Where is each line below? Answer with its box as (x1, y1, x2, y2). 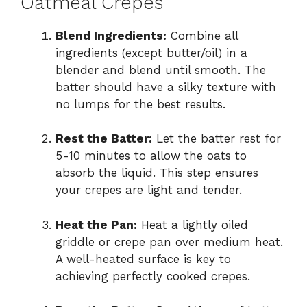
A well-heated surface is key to (56, 251, 231, 266)
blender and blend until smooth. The (56, 62, 266, 77)
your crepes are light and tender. (56, 183, 242, 197)
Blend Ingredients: (56, 28, 167, 42)
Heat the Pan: (56, 217, 137, 232)
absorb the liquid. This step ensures (56, 166, 258, 180)
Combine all (167, 28, 238, 42)
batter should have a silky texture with (56, 79, 276, 94)
